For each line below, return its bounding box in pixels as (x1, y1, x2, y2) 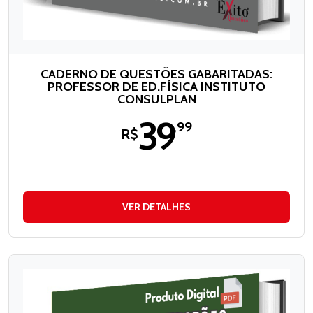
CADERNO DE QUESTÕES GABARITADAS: (41, 66, 272, 82)
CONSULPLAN (117, 92, 196, 108)
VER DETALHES (122, 201, 191, 214)
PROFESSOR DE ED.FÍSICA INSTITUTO (48, 79, 265, 95)
